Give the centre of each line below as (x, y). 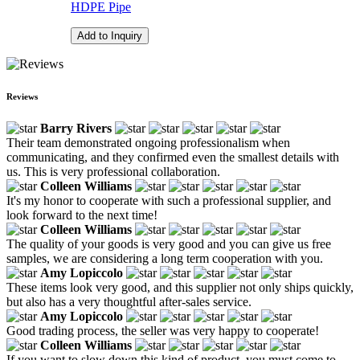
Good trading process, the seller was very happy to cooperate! (163, 330)
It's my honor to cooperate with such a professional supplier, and (169, 200)
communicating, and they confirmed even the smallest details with (173, 157)
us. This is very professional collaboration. (113, 171)
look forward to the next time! (82, 215)
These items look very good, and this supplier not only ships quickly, (180, 287)
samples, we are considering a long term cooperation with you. (165, 258)
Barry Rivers (76, 128)
